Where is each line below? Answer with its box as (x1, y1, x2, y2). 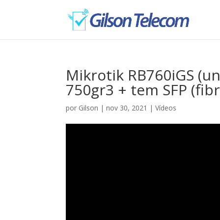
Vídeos (155, 103, 177, 112)
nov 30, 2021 (106, 103, 148, 112)
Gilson (79, 103, 99, 112)
